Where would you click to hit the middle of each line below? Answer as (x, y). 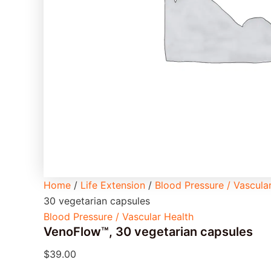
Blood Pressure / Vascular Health (119, 217)
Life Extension (113, 185)
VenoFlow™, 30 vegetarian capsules (148, 232)
